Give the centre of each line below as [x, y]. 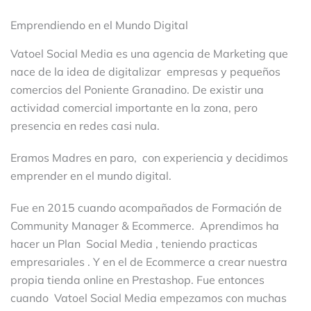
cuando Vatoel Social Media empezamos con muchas [149, 297]
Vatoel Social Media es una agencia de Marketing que [149, 53]
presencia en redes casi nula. [85, 125]
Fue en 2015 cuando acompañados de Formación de [146, 207]
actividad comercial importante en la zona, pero [134, 107]
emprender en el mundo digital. [91, 175]
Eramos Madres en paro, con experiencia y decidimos [149, 157]
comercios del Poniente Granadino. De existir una [138, 89]
